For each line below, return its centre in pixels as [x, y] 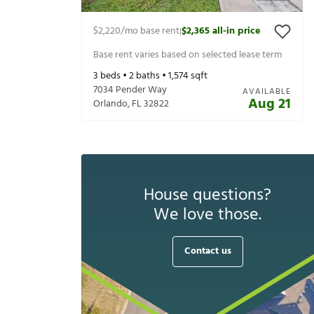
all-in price [236, 32]
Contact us [207, 252]
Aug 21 [269, 105]
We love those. [207, 216]
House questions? [207, 196]
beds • [114, 76]
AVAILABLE [267, 92]
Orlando [110, 104]
